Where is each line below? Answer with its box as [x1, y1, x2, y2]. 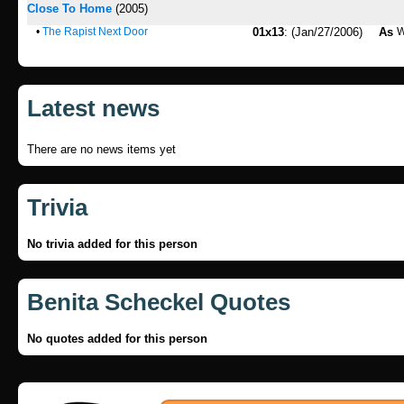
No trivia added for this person [27, 237, 197, 251]
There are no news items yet [27, 142, 176, 156]
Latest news [27, 95, 160, 122]
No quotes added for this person [27, 332, 207, 345]
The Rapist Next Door [42, 25, 148, 38]
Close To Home [27, 2, 112, 15]
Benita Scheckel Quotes [27, 289, 290, 316]
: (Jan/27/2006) [284, 25, 363, 39]
